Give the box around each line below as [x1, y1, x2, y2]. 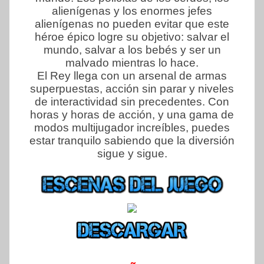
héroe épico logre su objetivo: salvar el [35, 31, 229, 44]
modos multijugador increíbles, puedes [34, 121, 230, 134]
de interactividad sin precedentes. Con [35, 95, 229, 108]
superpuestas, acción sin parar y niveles [30, 82, 234, 95]
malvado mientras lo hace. [65, 57, 199, 70]
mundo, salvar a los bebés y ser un [43, 44, 221, 57]
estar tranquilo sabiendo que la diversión [29, 134, 235, 147]
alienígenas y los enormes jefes [52, 5, 212, 18]
